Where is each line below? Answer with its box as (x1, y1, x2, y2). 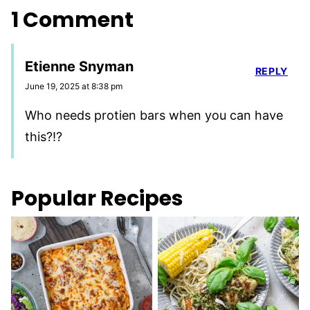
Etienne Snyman (25, 57, 134, 75)
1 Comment (11, 5, 134, 35)
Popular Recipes (11, 183, 183, 213)
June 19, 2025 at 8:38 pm (25, 80, 122, 91)
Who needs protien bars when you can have (25, 107, 283, 122)
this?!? (25, 129, 62, 144)
